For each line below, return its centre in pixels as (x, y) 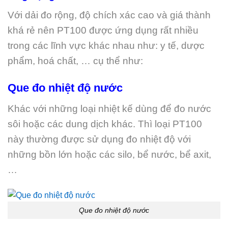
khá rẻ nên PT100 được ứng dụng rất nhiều (103, 31)
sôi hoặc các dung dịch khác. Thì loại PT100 (105, 124)
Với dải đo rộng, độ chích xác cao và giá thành (109, 15)
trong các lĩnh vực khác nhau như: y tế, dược (106, 46)
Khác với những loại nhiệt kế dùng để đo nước (109, 108)
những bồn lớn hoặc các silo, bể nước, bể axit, (109, 154)
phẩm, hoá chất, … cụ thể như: (75, 61)
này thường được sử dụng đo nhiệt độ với (99, 139)
